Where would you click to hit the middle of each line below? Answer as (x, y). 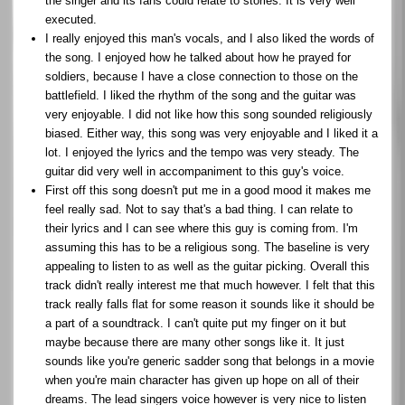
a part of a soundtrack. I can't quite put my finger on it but (196, 323)
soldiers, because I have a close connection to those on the (202, 76)
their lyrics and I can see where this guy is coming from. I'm (202, 228)
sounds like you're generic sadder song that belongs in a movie (210, 361)
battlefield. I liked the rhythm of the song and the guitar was (201, 95)
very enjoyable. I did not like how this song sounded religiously (209, 114)
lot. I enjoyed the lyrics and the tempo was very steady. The (202, 152)
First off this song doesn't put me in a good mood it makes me (208, 190)
